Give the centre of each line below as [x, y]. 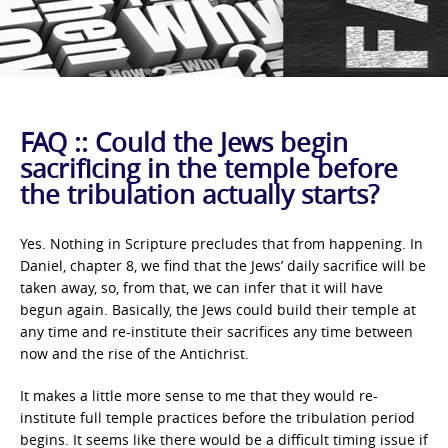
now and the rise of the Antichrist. [134, 354]
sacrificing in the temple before [209, 169]
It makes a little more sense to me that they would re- [199, 396]
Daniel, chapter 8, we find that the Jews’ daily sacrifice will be [223, 266]
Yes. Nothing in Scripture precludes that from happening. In [221, 244]
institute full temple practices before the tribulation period [217, 418]
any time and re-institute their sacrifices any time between [216, 332]
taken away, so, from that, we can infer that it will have [201, 288]
